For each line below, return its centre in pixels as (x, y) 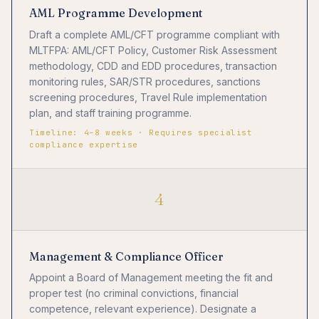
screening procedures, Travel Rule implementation (148, 97)
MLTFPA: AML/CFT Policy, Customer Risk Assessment (153, 50)
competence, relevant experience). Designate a (143, 308)
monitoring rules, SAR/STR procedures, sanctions (145, 81)
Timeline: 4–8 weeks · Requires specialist (141, 132)
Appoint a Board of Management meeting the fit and (151, 277)
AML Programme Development (116, 13)
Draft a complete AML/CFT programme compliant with (155, 34)
